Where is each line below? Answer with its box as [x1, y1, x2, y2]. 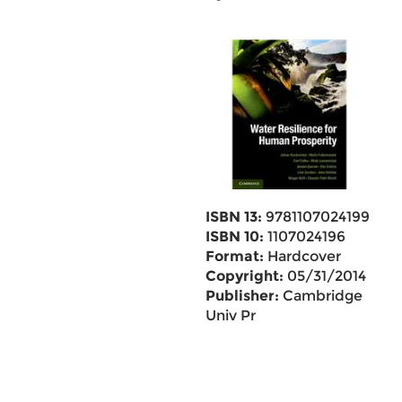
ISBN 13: [205, 208, 262, 225]
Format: [205, 248, 264, 265]
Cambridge [278, 287, 363, 304]
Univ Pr [205, 307, 256, 324]
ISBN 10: [205, 228, 264, 245]
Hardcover [263, 248, 341, 265]
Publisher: [205, 287, 279, 304]
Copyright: [205, 267, 284, 284]
